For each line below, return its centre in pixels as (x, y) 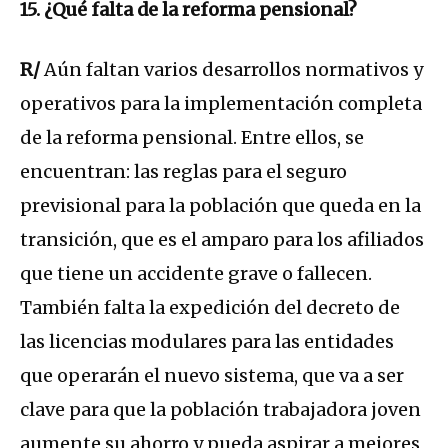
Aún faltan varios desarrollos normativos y (231, 70)
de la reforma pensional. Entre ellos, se (192, 138)
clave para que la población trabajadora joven (220, 410)
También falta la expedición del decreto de (210, 308)
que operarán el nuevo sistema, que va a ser (212, 376)
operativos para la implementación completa (221, 104)
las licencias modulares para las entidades (207, 342)
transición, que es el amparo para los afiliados (222, 240)
